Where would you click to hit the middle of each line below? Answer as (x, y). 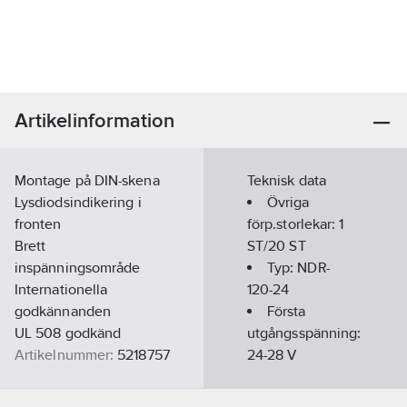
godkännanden (63, 311)
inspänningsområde (78, 268)
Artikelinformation (95, 120)
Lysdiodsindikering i (78, 202)
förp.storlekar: (293, 224)
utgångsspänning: (304, 333)
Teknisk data (287, 180)
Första (287, 311)
